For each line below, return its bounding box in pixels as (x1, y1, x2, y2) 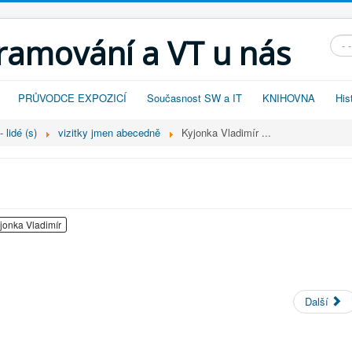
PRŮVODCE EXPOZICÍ (18, 90, 126, 105)
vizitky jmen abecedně (58, 125, 164, 140)
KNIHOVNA (262, 90, 315, 105)
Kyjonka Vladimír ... (181, 125, 272, 140)
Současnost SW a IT (147, 90, 242, 105)
